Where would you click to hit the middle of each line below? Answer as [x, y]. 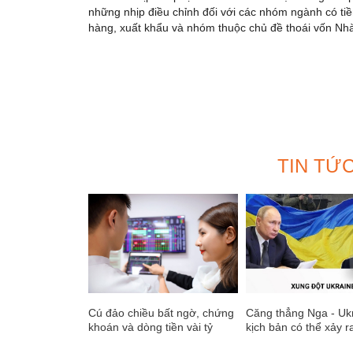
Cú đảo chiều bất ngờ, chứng [161, 312]
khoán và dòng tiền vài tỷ [150, 327]
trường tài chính [286, 341]
